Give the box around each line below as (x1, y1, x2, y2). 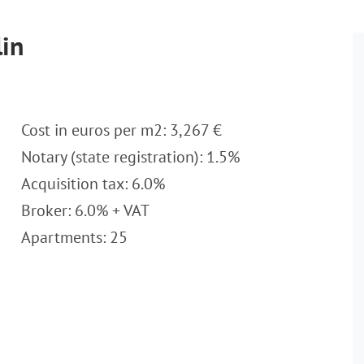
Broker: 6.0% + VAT (21, 200, 149, 221)
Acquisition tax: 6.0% (21, 173, 165, 194)
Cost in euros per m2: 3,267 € (21, 119, 222, 141)
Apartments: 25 (21, 227, 128, 248)
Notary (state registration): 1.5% (21, 146, 240, 167)
